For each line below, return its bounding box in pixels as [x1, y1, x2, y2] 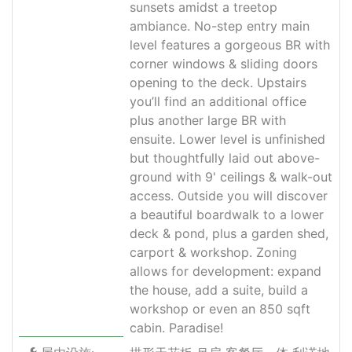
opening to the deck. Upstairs [130, 74, 307, 90]
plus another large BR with [130, 112, 287, 128]
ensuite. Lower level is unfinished [130, 130, 326, 147]
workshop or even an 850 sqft [130, 300, 311, 317]
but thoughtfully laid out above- [130, 149, 321, 166]
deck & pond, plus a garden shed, [130, 225, 329, 241]
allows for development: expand [130, 262, 322, 279]
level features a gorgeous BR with [130, 36, 331, 53]
